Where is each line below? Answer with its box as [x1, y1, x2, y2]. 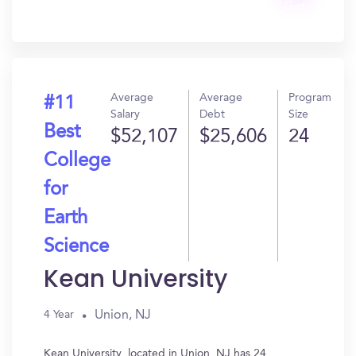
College [44, 152, 110, 171]
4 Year [44, 309, 74, 320]
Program [288, 92, 331, 103]
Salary [110, 109, 140, 120]
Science [44, 238, 109, 257]
